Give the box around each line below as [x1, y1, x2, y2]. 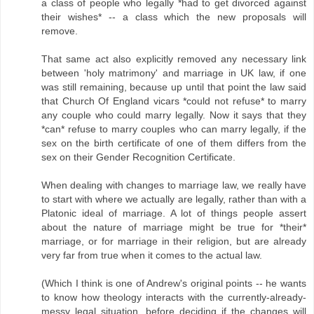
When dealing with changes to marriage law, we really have [41, 179, 306, 191]
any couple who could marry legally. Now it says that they [41, 109, 306, 121]
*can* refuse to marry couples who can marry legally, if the [41, 123, 306, 135]
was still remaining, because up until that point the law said [41, 81, 306, 93]
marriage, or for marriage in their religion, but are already [41, 235, 306, 247]
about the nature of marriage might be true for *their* [41, 221, 306, 233]
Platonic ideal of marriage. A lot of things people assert [41, 207, 306, 219]
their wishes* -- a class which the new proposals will [41, 11, 306, 23]
